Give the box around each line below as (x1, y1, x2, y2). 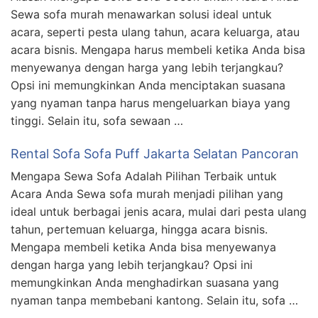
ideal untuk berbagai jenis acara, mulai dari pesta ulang (11, 204, 307, 219)
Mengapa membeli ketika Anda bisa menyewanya (11, 240, 276, 255)
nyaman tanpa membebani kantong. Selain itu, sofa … (11, 293, 298, 308)
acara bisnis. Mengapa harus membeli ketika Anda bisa (11, 43, 305, 57)
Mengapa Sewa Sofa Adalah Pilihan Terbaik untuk (11, 169, 277, 184)
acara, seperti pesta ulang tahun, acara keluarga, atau (11, 25, 300, 40)
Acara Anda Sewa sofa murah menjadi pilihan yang (11, 187, 283, 202)
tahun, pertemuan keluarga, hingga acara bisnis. (11, 222, 268, 237)
